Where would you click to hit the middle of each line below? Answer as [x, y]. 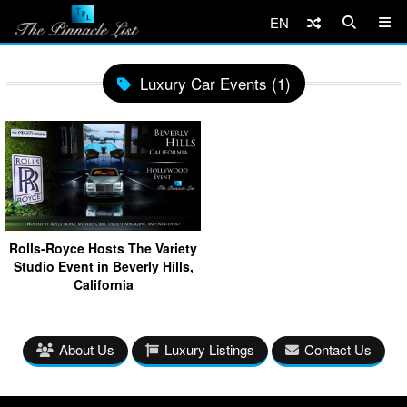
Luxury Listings [209, 349]
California [103, 284]
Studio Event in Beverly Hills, [103, 266]
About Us [86, 349]
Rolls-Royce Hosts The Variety [103, 248]
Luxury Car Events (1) [215, 83]
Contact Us [338, 349]
